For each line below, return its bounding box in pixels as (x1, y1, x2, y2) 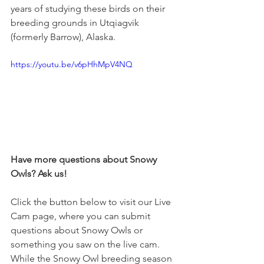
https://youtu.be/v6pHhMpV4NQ (11, 59, 133, 70)
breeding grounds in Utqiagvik (11, 17, 141, 29)
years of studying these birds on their (11, 3, 167, 15)
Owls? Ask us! (11, 168, 70, 180)
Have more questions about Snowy (11, 154, 159, 166)
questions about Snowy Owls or (11, 225, 145, 236)
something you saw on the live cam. (11, 239, 162, 250)
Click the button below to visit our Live (11, 196, 173, 208)
